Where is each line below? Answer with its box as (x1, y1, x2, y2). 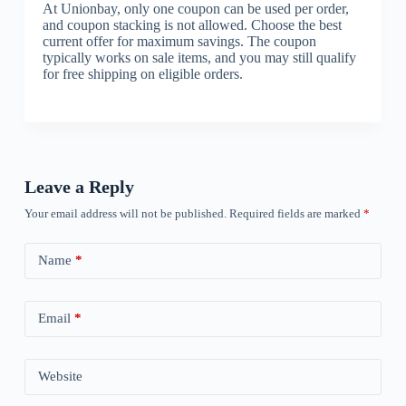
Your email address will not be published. (24, 206, 227, 220)
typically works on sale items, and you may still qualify (42, 49, 356, 65)
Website (37, 369, 82, 384)
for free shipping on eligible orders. (42, 65, 243, 82)
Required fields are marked (228, 206, 363, 220)
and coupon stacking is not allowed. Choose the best (42, 16, 342, 33)
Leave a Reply (24, 176, 134, 197)
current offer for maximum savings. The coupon (42, 33, 316, 49)
